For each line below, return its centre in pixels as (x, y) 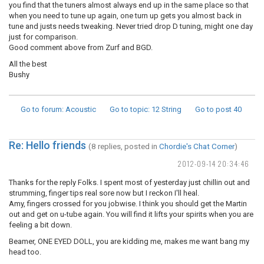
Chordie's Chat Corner (197, 146)
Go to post (213, 109)
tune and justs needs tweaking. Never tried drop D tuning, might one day (131, 26)
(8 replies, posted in (124, 146)
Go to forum (41, 109)
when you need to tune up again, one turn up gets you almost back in (125, 16)
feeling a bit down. (40, 225)
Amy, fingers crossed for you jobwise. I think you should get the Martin (128, 204)
